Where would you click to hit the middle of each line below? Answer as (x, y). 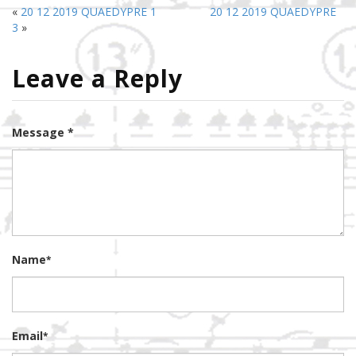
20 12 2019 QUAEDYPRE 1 (89, 12)
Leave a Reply (97, 79)
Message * (43, 133)
